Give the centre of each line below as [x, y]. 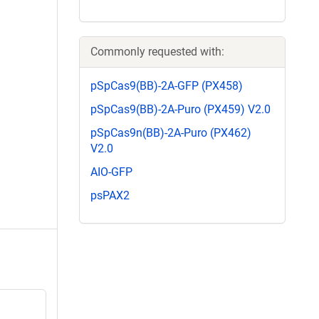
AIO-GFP [111, 172]
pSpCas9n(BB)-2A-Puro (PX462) [171, 132]
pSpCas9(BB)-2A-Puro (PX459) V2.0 [181, 109]
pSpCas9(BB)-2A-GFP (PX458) [167, 85]
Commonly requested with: [157, 51]
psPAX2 [110, 196]
